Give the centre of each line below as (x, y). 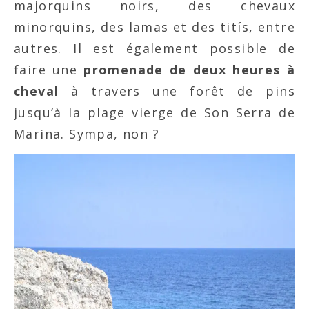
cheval (43, 91)
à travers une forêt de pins (183, 91)
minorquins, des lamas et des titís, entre (154, 27)
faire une (49, 70)
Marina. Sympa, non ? (87, 134)
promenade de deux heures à (189, 70)
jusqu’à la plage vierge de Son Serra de (154, 113)
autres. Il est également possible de (154, 49)
